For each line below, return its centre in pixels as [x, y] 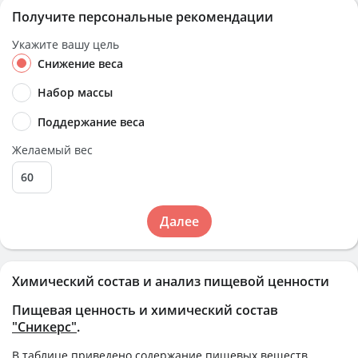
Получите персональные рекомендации [143, 17]
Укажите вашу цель [66, 44]
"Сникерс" [44, 326]
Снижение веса [80, 64]
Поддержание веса [91, 121]
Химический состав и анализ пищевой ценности [171, 281]
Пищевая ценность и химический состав [145, 310]
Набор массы [75, 93]
